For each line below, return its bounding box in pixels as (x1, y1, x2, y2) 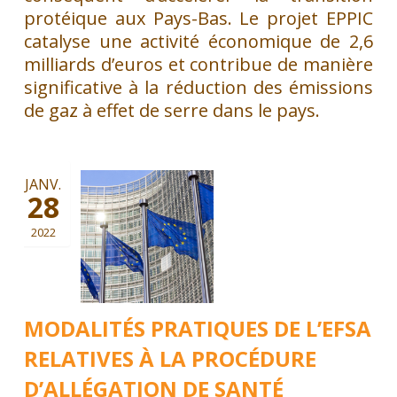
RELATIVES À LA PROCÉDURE (23, 343, 316, 373)
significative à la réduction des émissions (23, 74, 374, 99)
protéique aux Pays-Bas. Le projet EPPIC (23, 5, 374, 30)
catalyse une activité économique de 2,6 (23, 28, 374, 53)
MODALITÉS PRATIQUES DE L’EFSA (23, 313, 371, 343)
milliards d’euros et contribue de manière (23, 51, 374, 76)
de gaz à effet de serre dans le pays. (23, 97, 320, 122)
